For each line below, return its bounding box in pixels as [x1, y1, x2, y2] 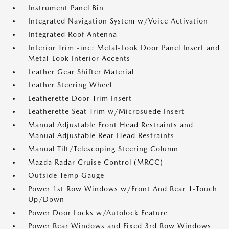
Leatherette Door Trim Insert [28, 94, 132, 102]
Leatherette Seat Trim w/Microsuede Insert [28, 107, 185, 116]
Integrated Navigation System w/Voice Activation [28, 17, 208, 25]
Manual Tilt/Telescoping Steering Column [28, 145, 178, 153]
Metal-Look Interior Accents [28, 54, 130, 62]
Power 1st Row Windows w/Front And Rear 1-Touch [28, 185, 217, 193]
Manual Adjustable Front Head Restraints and [28, 121, 193, 129]
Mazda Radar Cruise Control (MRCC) [28, 158, 163, 166]
